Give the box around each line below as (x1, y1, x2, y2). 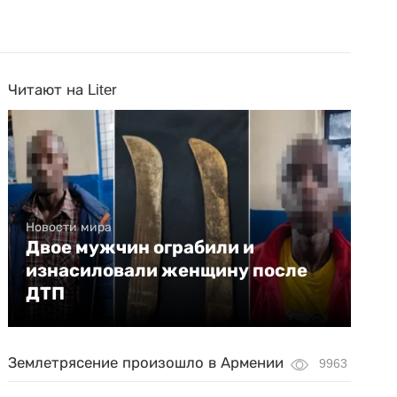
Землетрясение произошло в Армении (8, 354, 284, 371)
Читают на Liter (8, 82, 118, 98)
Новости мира (26, 220, 113, 234)
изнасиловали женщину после (26, 260, 308, 281)
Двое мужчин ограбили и (26, 237, 255, 258)
